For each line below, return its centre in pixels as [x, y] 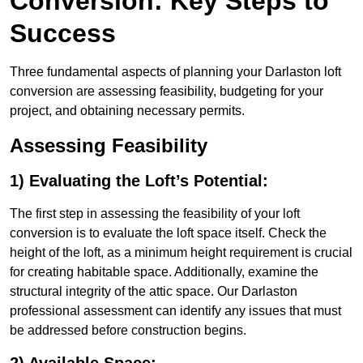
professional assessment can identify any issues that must [175, 311]
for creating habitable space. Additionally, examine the [164, 272]
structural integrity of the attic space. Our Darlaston [154, 292]
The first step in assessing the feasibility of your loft [155, 214]
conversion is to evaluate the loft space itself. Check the [168, 233]
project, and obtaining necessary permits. [127, 111]
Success [63, 34]
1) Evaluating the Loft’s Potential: [139, 181]
